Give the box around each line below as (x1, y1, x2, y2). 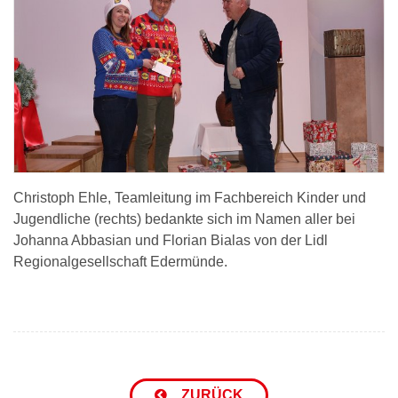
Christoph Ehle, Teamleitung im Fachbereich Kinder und (13, 190, 366, 206)
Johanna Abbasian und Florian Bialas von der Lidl (13, 233, 328, 249)
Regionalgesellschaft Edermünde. (13, 254, 227, 270)
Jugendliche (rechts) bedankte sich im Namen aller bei (13, 211, 355, 227)
